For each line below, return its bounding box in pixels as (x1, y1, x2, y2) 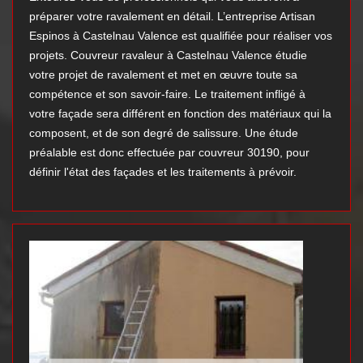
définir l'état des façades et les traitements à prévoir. (29, 165, 297, 179)
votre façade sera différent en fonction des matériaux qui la (29, 107, 331, 121)
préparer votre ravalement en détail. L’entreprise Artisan (29, 10, 315, 23)
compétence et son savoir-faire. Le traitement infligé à (29, 88, 305, 101)
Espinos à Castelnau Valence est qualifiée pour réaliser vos (29, 29, 332, 43)
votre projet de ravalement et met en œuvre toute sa (29, 68, 297, 82)
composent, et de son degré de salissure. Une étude (29, 126, 298, 140)
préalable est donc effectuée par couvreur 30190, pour (29, 146, 310, 160)
